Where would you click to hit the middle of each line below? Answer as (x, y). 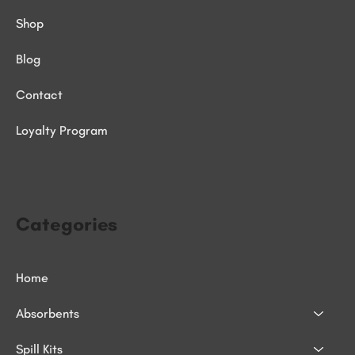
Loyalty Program (62, 131)
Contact (39, 95)
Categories (67, 224)
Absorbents (48, 314)
